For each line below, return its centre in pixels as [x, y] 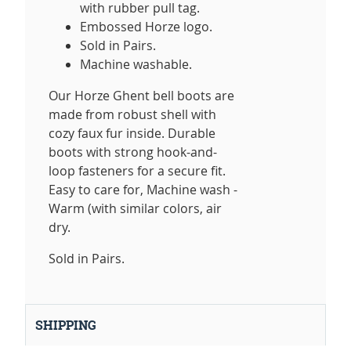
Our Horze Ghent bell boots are [141, 96]
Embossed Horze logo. [146, 27]
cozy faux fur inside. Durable [132, 134]
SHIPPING [66, 326]
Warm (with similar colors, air [135, 209]
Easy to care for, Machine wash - [143, 190]
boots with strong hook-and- [133, 152]
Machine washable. [136, 65]
